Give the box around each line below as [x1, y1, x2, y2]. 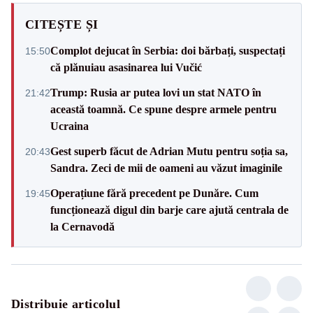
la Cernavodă [50, 220, 115, 233]
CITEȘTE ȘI [25, 17, 99, 31]
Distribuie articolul [11, 296, 120, 311]
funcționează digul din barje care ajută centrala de [50, 203, 289, 216]
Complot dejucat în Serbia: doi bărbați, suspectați [50, 44, 285, 57]
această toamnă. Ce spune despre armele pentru [50, 103, 277, 115]
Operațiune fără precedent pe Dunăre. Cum [50, 187, 259, 199]
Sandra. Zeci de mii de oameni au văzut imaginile [50, 161, 282, 174]
